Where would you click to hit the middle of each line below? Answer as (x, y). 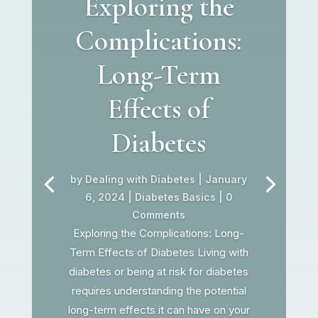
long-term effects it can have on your (159, 309)
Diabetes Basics (175, 197)
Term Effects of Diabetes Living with (159, 252)
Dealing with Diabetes (141, 179)
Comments (159, 214)
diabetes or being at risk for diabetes (159, 271)
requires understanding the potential (159, 290)
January (226, 179)
